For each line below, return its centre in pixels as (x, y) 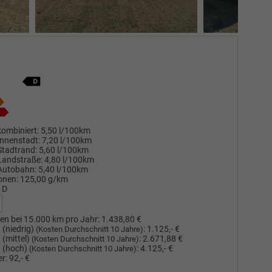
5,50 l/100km (65, 131)
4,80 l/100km (69, 160)
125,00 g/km (44, 179)
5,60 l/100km (63, 150)
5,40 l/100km (63, 169)
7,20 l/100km (66, 140)
